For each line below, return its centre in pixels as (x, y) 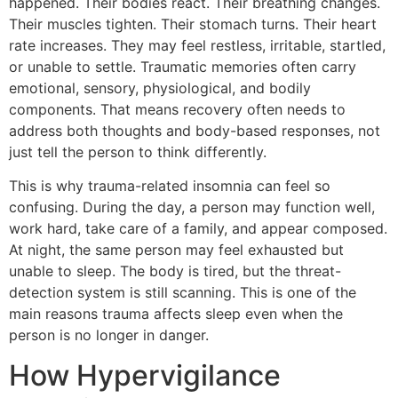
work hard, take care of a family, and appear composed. (198, 229)
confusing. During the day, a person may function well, (192, 207)
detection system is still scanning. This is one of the (183, 293)
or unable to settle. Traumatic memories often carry (183, 66)
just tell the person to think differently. (138, 151)
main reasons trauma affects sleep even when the (176, 314)
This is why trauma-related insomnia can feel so (170, 186)
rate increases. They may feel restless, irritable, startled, (197, 45)
